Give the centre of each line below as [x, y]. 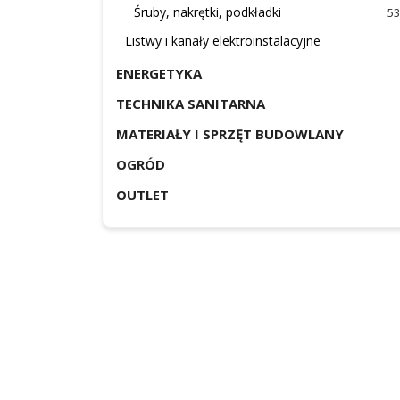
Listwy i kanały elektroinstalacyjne [223, 41]
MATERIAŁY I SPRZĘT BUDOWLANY [230, 134]
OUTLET [142, 195]
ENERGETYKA [159, 73]
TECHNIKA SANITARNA [191, 104]
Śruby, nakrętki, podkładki [208, 12]
